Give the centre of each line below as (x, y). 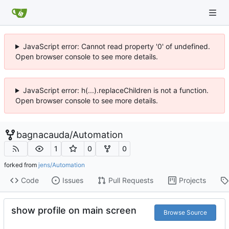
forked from (21, 165)
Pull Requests (131, 180)
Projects (192, 180)
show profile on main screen (74, 210)
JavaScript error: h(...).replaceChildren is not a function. (116, 90)
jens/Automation (62, 165)
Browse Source (185, 212)
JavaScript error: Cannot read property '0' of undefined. (116, 46)
